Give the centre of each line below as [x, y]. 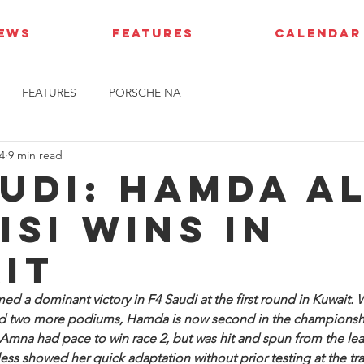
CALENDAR [318, 33]
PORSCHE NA [145, 92]
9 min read [35, 155]
